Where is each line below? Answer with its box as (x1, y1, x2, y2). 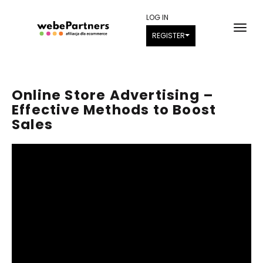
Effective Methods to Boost (12, 100, 217, 119)
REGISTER (152, 31, 186, 41)
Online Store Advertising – (12, 86, 214, 104)
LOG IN (146, 12, 169, 22)
